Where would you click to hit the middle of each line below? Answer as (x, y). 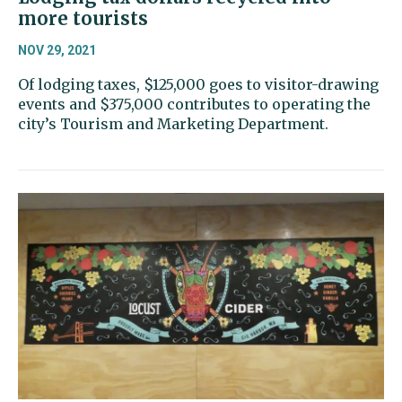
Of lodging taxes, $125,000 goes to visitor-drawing (198, 84)
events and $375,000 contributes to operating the (194, 104)
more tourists (83, 18)
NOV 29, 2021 (57, 50)
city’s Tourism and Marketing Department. (173, 123)
